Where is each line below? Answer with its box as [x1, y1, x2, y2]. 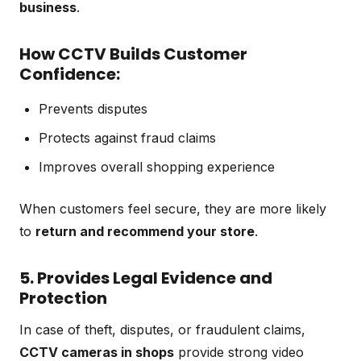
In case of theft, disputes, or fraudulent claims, [19, 321, 305, 338]
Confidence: [19, 62, 120, 85]
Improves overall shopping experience [39, 158, 275, 175]
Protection [19, 286, 107, 309]
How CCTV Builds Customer [19, 42, 247, 65]
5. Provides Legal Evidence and [19, 266, 272, 289]
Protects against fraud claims [39, 129, 216, 146]
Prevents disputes [39, 100, 147, 117]
